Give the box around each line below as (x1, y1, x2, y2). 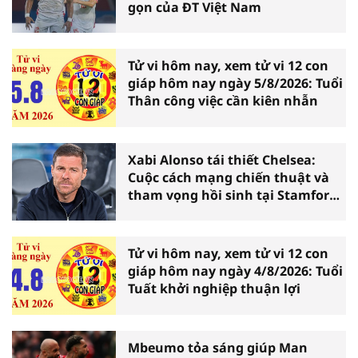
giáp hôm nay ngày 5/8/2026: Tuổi (128, 74, 343, 93)
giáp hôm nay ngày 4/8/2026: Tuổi (128, 262, 343, 280)
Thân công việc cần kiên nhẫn (128, 92, 318, 110)
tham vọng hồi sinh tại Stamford (128, 185, 337, 204)
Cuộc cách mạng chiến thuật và (128, 168, 329, 186)
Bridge (128, 203, 169, 221)
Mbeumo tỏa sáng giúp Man (128, 338, 308, 356)
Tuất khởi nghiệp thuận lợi (128, 280, 300, 298)
